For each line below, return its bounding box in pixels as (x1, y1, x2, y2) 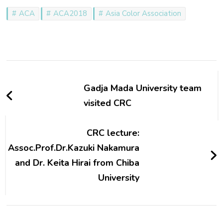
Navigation (6, 77, 87, 99)
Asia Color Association (106, 8, 182, 18)
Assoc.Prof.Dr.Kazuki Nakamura (7, 141, 139, 154)
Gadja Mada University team (84, 82, 202, 94)
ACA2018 (53, 8, 88, 18)
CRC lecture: (86, 126, 139, 139)
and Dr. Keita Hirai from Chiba (14, 156, 139, 169)
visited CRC (84, 97, 132, 109)
